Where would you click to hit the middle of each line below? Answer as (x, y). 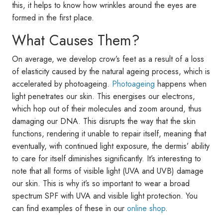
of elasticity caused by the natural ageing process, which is (111, 71)
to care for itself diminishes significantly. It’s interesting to (107, 158)
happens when (181, 84)
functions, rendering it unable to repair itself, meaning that (109, 133)
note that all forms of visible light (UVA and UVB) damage (108, 171)
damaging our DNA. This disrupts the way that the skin (104, 121)
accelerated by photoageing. (62, 84)
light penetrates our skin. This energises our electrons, (104, 96)
